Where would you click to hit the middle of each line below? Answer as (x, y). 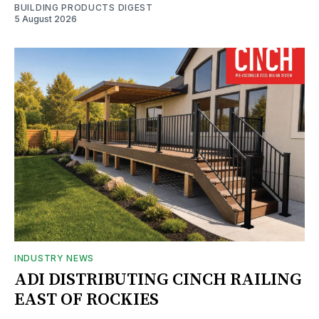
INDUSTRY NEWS (54, 258)
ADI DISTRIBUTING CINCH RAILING (158, 279)
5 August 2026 (46, 19)
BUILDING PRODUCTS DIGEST (84, 7)
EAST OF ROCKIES (87, 299)
